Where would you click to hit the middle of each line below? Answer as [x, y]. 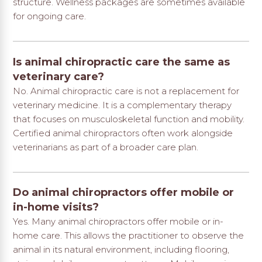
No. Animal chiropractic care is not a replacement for [126, 91]
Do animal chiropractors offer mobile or [124, 193]
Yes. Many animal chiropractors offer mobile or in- [118, 222]
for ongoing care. [50, 16]
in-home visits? [56, 207]
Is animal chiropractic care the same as [122, 62]
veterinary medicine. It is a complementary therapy [123, 105]
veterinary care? [59, 76]
